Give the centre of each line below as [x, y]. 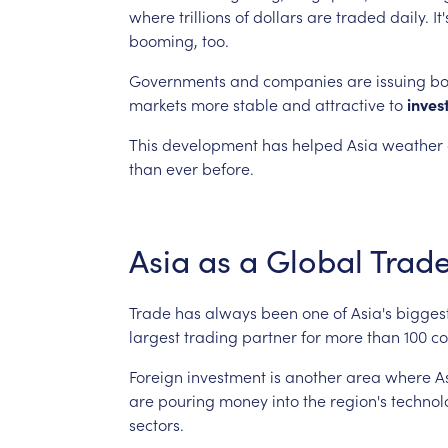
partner [269, 335]
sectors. [156, 423]
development [209, 143]
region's [358, 399]
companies [302, 79]
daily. [409, 15]
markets [157, 103]
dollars [277, 15]
